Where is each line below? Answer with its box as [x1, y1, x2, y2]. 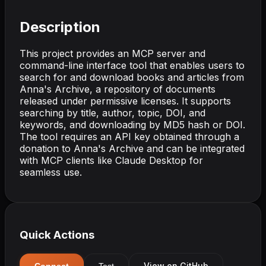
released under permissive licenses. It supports [20, 94, 231, 107]
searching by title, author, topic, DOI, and [20, 106, 205, 119]
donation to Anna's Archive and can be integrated [20, 142, 245, 154]
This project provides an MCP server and [20, 47, 205, 59]
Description [20, 18, 100, 36]
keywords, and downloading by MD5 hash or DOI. [20, 118, 245, 131]
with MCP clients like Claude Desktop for [20, 154, 203, 166]
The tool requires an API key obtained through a [20, 130, 239, 142]
